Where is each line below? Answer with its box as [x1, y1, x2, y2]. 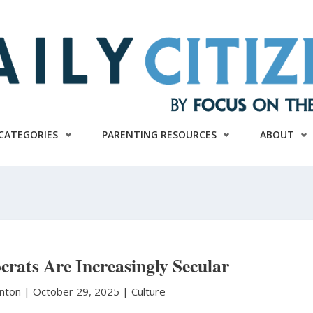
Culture [131, 284, 166, 298]
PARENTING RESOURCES [101, 127, 217, 141]
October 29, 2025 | [33, 284, 132, 298]
